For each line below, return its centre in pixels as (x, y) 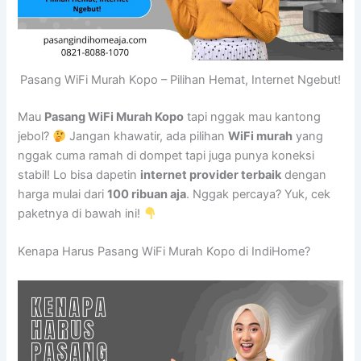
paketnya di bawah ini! (81, 214)
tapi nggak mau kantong (253, 117)
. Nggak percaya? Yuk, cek (259, 195)
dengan (304, 175)
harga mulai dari (63, 195)
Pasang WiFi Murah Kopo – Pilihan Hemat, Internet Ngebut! (180, 80)
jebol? (35, 137)
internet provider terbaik (211, 175)
